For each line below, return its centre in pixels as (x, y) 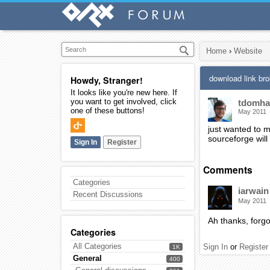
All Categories (97, 246)
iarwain (253, 191)
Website (248, 51)
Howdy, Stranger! (107, 80)
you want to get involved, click (124, 102)
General (87, 258)
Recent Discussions (108, 194)
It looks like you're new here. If (124, 93)
